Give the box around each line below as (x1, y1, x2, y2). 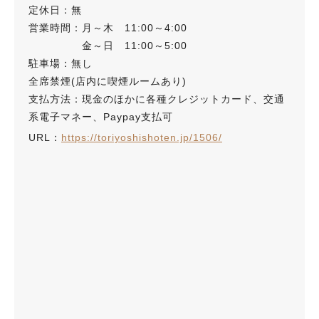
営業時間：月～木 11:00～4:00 (28, 22, 187, 33)
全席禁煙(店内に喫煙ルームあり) (28, 75, 187, 87)
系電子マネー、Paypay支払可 (28, 111, 173, 122)
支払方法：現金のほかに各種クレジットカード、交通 (28, 93, 285, 105)
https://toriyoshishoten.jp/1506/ (61, 132, 222, 143)
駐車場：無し (28, 58, 93, 69)
